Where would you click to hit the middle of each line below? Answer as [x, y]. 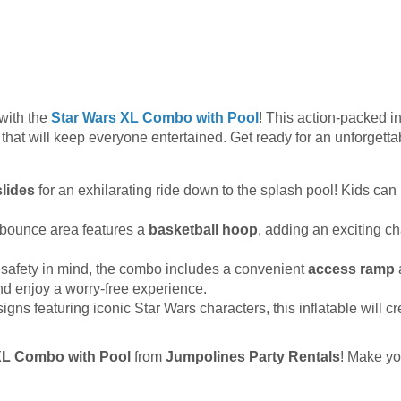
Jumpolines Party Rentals [253, 357]
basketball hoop [203, 230]
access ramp [351, 269]
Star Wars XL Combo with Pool [155, 118]
